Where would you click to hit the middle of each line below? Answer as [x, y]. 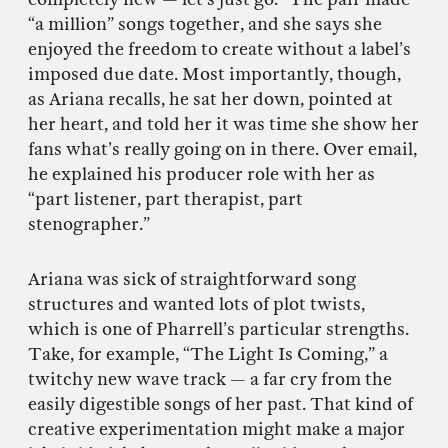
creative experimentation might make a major [216, 430]
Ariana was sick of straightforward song [192, 280]
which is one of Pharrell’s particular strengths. [218, 330]
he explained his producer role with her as [201, 175]
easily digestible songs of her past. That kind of [220, 405]
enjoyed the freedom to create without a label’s [219, 50]
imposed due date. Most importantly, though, [214, 75]
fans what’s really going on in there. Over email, [222, 150]
